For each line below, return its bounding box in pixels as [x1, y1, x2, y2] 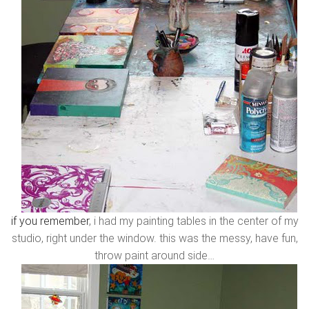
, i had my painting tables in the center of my [88, 215, 299, 228]
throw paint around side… [94, 249, 215, 262]
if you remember [10, 215, 89, 228]
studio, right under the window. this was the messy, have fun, [11, 232, 298, 245]
